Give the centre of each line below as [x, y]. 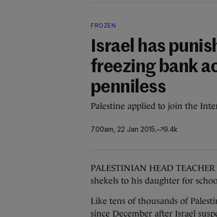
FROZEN [103, 25]
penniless [128, 88]
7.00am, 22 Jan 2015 [123, 129]
